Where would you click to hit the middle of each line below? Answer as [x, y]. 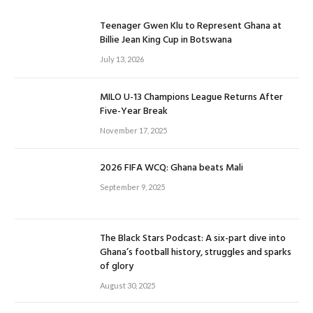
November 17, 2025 [133, 130]
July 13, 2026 [122, 59]
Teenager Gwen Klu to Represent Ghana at [191, 27]
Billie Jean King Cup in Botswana [166, 41]
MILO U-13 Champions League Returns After [191, 97]
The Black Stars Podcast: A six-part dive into [193, 239]
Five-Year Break [134, 111]
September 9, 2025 [132, 187]
